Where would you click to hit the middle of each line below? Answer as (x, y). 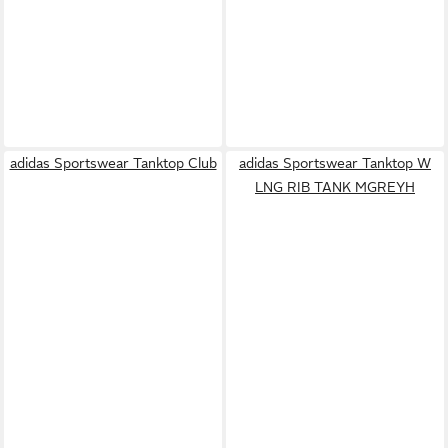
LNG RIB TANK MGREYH (335, 186)
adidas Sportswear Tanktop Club (113, 162)
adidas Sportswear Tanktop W (335, 162)
